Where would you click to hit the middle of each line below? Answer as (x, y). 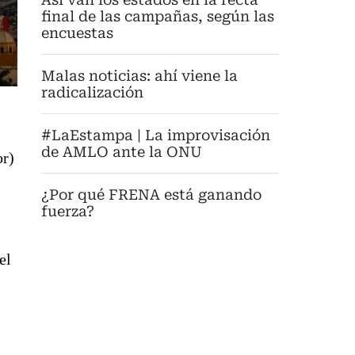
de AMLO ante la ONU (122, 152)
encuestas (77, 33)
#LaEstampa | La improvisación (156, 136)
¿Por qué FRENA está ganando (151, 195)
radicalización (92, 93)
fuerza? (68, 212)
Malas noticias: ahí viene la (139, 76)
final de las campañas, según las (158, 17)
